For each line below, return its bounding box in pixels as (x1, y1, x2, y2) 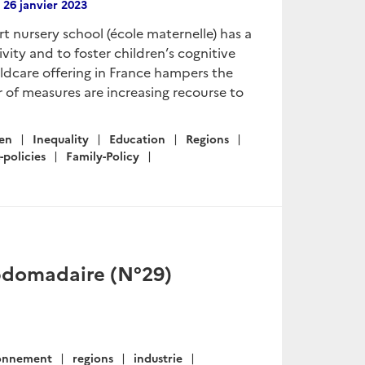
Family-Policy (66, 147, 139, 164)
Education (109, 130, 165, 147)
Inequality (33, 130, 89, 147)
